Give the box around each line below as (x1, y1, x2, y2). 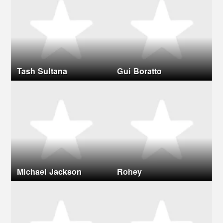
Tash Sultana (16, 65, 67, 77)
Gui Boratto (117, 65, 162, 77)
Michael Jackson (16, 165, 82, 177)
